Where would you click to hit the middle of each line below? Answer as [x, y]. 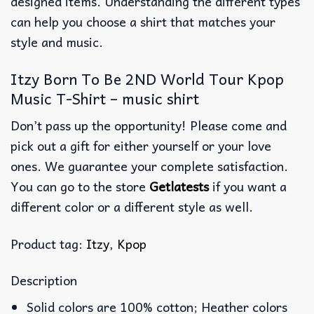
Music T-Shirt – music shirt [105, 98]
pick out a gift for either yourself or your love [141, 146]
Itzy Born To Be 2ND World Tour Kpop [147, 78]
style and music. [57, 42]
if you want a [248, 186]
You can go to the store [80, 186]
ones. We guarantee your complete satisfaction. [149, 166]
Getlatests [179, 186]
